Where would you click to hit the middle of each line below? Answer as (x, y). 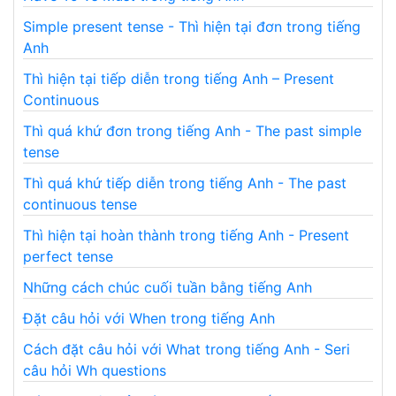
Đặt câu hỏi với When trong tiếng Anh (149, 318)
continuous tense (80, 204)
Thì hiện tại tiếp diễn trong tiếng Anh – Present (179, 78)
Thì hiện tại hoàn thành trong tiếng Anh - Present (186, 235)
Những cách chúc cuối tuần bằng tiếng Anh (168, 287)
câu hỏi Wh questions (95, 370)
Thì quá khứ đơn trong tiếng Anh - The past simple (192, 130)
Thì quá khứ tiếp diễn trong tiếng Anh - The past (185, 183)
